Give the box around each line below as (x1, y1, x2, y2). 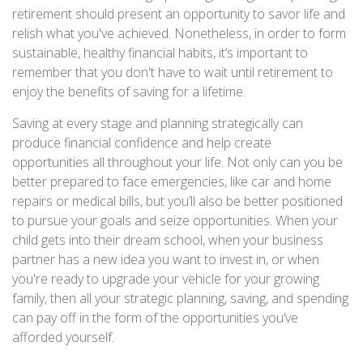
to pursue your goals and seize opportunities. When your (12, 211, 338, 229)
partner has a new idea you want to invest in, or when (12, 250, 319, 268)
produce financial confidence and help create (12, 134, 271, 152)
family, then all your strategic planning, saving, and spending (12, 289, 348, 307)
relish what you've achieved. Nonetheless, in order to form (12, 24, 346, 42)
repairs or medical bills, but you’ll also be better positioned (12, 192, 343, 210)
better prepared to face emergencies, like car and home (12, 173, 331, 190)
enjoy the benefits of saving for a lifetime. (12, 83, 246, 100)
